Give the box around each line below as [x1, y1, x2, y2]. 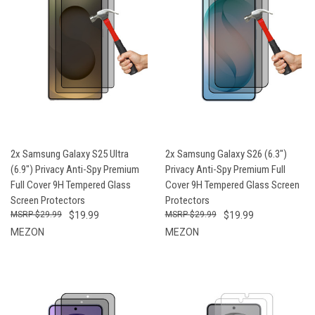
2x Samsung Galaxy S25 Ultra [11, 147, 129, 160]
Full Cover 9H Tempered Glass [11, 178, 131, 191]
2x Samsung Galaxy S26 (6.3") [165, 147, 287, 160]
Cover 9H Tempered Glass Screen [165, 178, 300, 191]
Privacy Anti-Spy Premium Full [165, 162, 285, 176]
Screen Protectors [11, 193, 85, 207]
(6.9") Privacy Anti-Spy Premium [11, 162, 139, 176]
